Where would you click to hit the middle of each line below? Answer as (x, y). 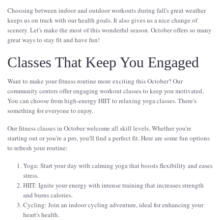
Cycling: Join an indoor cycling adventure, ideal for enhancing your (113, 205)
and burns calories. (48, 195)
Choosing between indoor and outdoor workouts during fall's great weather (107, 11)
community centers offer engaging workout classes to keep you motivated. (106, 91)
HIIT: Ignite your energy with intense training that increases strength (113, 185)
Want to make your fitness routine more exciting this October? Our (95, 81)
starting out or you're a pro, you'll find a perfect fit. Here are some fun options (109, 138)
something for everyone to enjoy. (50, 111)
